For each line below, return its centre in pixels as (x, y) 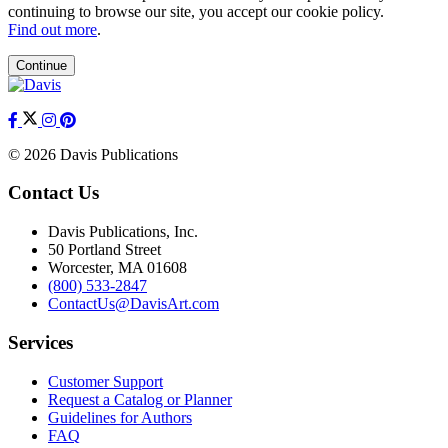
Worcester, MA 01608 (117, 268)
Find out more (52, 29)
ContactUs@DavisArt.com (133, 304)
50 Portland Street (104, 250)
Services (40, 342)
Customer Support (105, 381)
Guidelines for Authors (120, 417)
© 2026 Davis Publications (93, 154)
